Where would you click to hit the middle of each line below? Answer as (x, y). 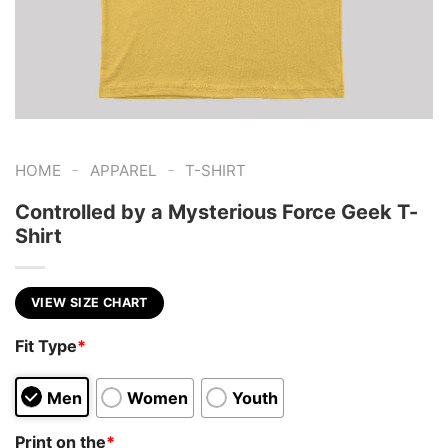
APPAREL (123, 170)
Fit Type (46, 346)
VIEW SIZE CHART (89, 302)
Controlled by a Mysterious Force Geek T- (216, 211)
